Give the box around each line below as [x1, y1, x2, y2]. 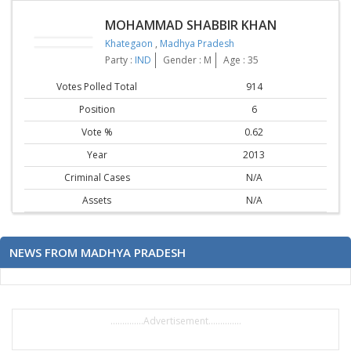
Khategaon [105, 36, 155, 50]
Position [78, 103, 115, 116]
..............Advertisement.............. [110, 314, 241, 327]
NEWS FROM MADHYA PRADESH [9, 244, 186, 260]
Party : [105, 52, 135, 67]
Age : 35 [223, 52, 259, 67]
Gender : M [163, 52, 212, 67]
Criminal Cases [63, 171, 130, 184]
